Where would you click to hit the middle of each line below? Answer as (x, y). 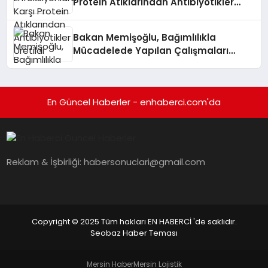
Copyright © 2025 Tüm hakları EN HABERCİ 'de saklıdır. (134, 222)
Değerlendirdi (105, 64)
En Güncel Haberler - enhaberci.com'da (134, 102)
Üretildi (90, 15)
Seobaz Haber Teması (134, 233)
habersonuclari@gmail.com (145, 162)
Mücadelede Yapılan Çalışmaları (151, 51)
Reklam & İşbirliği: (45, 162)
